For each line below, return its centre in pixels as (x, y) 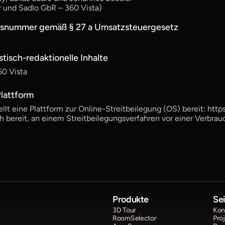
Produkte (131, 199)
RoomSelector (135, 218)
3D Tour (125, 210)
